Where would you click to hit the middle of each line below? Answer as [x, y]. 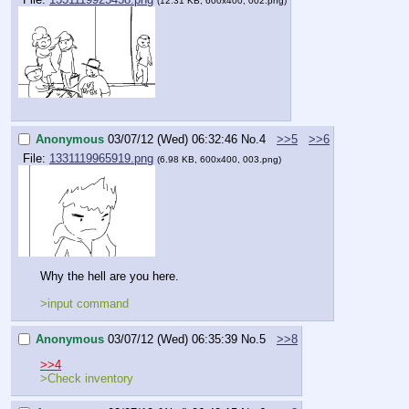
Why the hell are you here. [110, 276]
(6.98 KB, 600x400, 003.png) [219, 160]
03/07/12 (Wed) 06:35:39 [173, 339]
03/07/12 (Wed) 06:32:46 [173, 139]
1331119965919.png [101, 159]
